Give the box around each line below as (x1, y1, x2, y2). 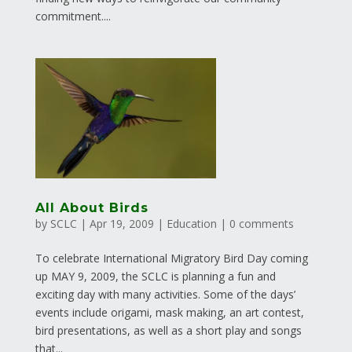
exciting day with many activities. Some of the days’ (35, 287, 295, 302)
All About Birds (35, 200, 148, 216)
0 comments (229, 216, 294, 232)
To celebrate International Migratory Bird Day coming (35, 251, 308, 266)
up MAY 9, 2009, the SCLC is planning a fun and (35, 269, 276, 284)
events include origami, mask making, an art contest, (35, 305, 304, 321)
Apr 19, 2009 (89, 216, 154, 232)
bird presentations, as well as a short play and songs (35, 323, 302, 339)
